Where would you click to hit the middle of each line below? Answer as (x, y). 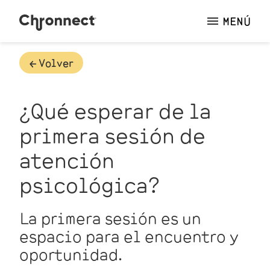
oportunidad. (71, 253)
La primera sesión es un (110, 217)
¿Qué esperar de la (115, 110)
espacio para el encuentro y (129, 235)
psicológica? (89, 184)
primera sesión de (112, 134)
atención (67, 159)
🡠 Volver (51, 62)
